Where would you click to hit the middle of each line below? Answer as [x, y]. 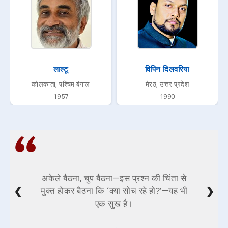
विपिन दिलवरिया [167, 69]
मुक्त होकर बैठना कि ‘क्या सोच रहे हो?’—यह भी [114, 191]
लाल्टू [61, 69]
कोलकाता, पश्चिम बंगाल [61, 84]
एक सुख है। [114, 204]
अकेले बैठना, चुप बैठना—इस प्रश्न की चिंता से [114, 178]
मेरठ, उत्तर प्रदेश [167, 84]
